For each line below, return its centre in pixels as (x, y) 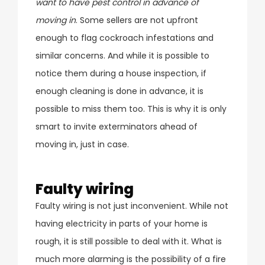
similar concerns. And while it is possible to (122, 55)
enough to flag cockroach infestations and (125, 38)
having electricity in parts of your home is (122, 223)
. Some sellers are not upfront (137, 20)
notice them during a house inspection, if (121, 73)
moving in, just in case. (82, 144)
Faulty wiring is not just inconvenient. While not (132, 206)
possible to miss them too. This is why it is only (131, 109)
